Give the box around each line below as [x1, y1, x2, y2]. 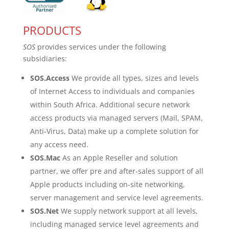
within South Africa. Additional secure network [30, 100, 190, 110]
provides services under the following [35, 42, 166, 52]
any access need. [30, 140, 88, 150]
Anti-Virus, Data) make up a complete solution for [30, 126, 199, 136]
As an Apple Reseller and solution [60, 153, 178, 163]
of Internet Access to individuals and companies [30, 86, 195, 97]
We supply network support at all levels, [58, 206, 198, 216]
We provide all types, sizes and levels [69, 73, 199, 83]
